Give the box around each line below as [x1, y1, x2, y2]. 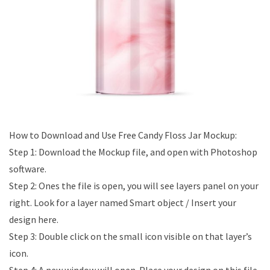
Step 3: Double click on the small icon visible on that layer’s [9, 230, 252, 242]
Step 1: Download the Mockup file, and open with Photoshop [9, 146, 257, 158]
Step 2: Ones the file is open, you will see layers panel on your [9, 180, 259, 192]
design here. [9, 213, 58, 225]
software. [9, 163, 46, 175]
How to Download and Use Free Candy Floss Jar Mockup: [9, 129, 237, 141]
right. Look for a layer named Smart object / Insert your [9, 196, 236, 209]
